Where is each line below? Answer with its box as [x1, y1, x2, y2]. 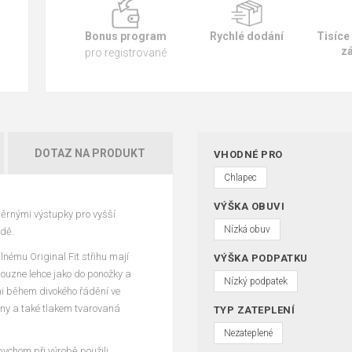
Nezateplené [223, 327, 273, 339]
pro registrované [84, 46, 167, 59]
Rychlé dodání [209, 29, 284, 42]
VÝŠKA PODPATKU [213, 251, 308, 264]
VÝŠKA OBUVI [213, 200, 285, 212]
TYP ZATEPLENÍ [213, 303, 295, 316]
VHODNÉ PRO [213, 148, 283, 160]
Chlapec [223, 171, 257, 183]
